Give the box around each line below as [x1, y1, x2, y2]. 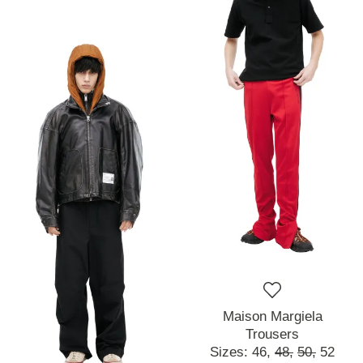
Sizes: [210, 344, 252, 361]
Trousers [246, 327, 299, 343]
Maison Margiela [222, 309, 322, 325]
